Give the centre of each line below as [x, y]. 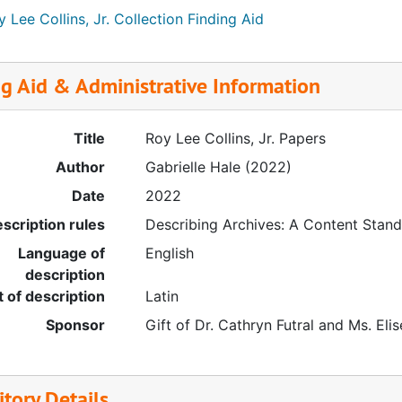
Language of [61, 253]
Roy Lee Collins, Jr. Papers [235, 138]
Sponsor [75, 325]
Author [80, 167]
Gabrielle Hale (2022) [218, 167]
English [169, 253]
